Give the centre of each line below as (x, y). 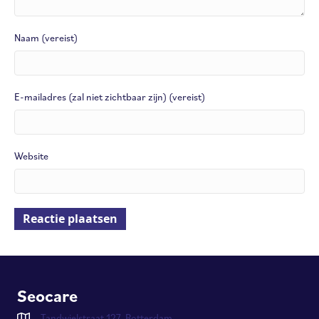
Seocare (47, 295)
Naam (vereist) (46, 37)
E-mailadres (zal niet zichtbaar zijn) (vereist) (110, 96)
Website (31, 156)
